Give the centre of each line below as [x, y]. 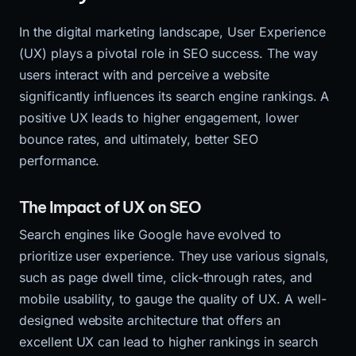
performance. [60, 160]
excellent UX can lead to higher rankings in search [168, 341]
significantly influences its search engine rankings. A [174, 96]
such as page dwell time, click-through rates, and [166, 277]
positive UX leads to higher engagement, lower [159, 117]
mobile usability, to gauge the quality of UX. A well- [173, 298]
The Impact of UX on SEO [110, 207]
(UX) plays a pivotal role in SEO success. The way [168, 53]
